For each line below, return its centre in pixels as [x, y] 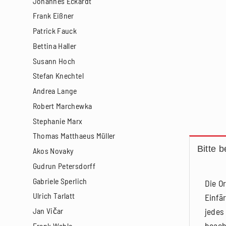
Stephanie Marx [58, 121]
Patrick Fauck [55, 31]
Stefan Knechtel [58, 76]
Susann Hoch [54, 61]
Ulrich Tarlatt [54, 196]
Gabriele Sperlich [60, 181]
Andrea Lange [55, 91]
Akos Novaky [53, 151]
